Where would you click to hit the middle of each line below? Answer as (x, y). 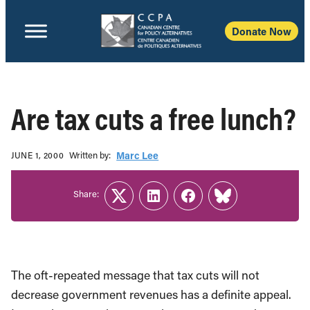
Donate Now (262, 31)
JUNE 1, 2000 (38, 155)
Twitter (136, 204)
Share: (86, 193)
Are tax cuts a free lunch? (154, 118)
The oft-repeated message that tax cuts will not (135, 275)
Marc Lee (138, 155)
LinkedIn (175, 204)
